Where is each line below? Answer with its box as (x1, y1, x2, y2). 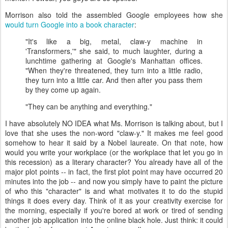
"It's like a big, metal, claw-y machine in (25, 36, 203, 46)
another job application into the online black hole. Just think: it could (5, 215, 223, 225)
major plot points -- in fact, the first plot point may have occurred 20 (5, 166, 223, 177)
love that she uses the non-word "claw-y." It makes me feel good (5, 128, 223, 138)
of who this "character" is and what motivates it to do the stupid (5, 186, 223, 196)
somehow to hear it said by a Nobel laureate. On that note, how (5, 137, 223, 148)
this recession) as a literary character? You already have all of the (5, 157, 223, 167)
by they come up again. (25, 84, 101, 95)
